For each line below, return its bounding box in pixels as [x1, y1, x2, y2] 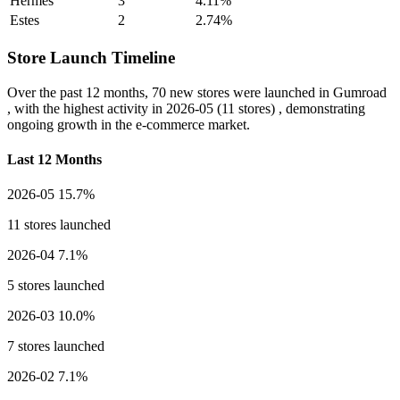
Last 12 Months [7, 152, 102, 168]
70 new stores [152, 84, 229, 100]
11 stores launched [7, 217, 111, 233]
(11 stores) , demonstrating [213, 100, 365, 116]
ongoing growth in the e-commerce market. [7, 116, 250, 132]
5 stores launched [7, 278, 104, 294]
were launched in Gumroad [229, 84, 387, 100]
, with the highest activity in [7, 100, 166, 116]
